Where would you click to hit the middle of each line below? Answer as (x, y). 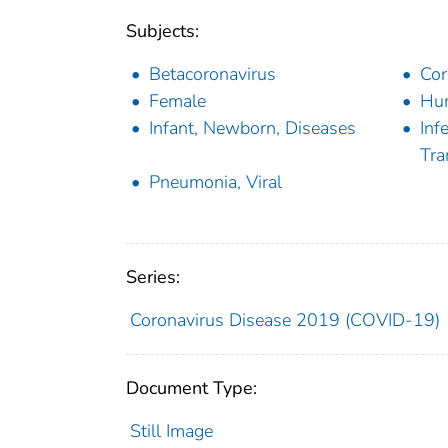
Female (177, 101)
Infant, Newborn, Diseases (252, 128)
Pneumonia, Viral (215, 182)
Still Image (171, 431)
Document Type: (191, 388)
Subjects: (162, 31)
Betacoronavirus (212, 74)
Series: (153, 277)
